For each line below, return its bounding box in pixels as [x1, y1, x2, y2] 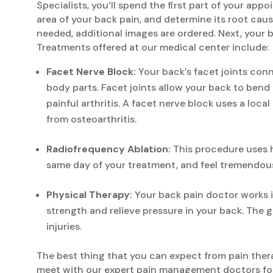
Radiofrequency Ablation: [46, 143, 171, 156]
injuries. [46, 220, 82, 233]
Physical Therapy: [46, 188, 132, 202]
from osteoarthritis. [46, 113, 136, 126]
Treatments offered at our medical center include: [37, 41, 269, 54]
